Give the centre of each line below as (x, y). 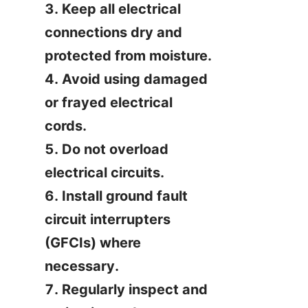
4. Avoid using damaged (126, 79)
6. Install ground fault (116, 196)
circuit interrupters (108, 219)
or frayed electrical (109, 102)
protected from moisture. (128, 56)
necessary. (82, 266)
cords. (66, 126)
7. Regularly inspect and (126, 289)
